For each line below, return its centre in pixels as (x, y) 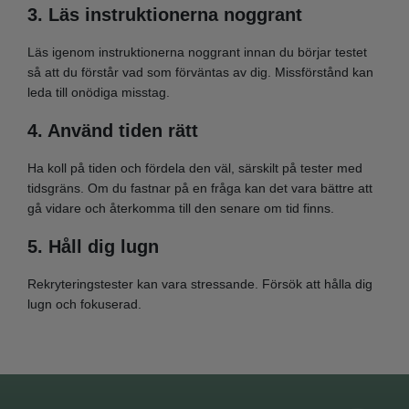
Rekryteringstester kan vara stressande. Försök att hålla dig (200, 284)
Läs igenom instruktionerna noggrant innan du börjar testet (197, 52)
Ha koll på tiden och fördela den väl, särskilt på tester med (195, 168)
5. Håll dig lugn (93, 246)
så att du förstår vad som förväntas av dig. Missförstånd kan (200, 73)
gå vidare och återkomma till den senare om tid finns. (181, 209)
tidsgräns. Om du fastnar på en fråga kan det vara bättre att (200, 189)
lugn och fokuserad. (84, 304)
